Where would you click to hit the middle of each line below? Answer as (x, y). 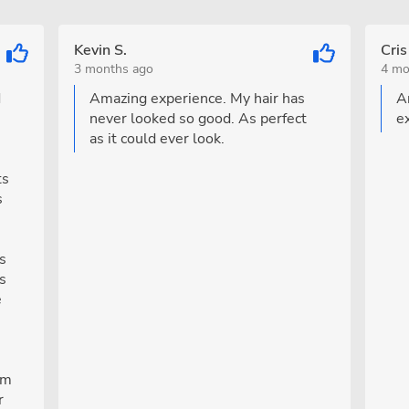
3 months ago (113, 69)
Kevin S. (100, 50)
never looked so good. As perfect (198, 119)
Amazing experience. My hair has (197, 99)
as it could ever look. (157, 139)
